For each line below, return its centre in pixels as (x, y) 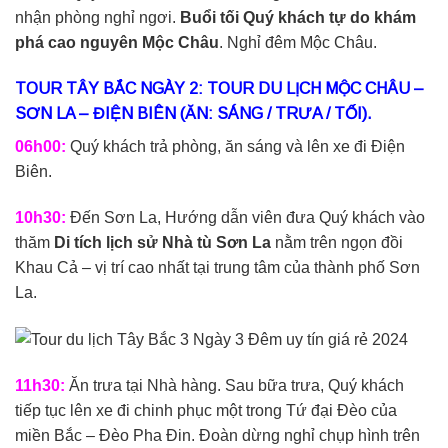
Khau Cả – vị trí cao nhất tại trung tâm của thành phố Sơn (217, 267)
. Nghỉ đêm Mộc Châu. (298, 43)
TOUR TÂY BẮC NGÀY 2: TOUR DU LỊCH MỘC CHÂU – (219, 88)
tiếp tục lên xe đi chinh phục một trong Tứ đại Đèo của (206, 410)
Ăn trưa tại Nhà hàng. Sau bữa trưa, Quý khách (234, 385)
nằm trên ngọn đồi (337, 242)
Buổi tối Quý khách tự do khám (298, 18)
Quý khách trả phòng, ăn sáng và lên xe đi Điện (237, 146)
